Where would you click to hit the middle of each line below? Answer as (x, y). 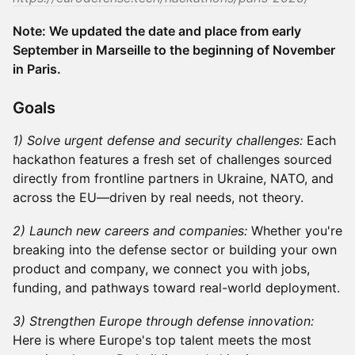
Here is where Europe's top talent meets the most (162, 340)
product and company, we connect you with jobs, (161, 269)
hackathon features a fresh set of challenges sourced (172, 159)
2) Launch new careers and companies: (130, 231)
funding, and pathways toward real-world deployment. (176, 288)
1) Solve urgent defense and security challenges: (158, 140)
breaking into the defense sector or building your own (175, 250)
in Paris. (37, 69)
